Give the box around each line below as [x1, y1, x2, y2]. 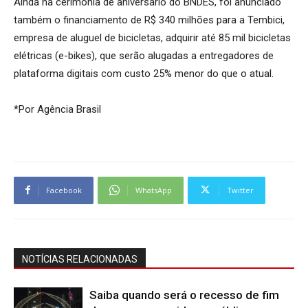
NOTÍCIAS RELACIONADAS [22, 253, 137, 265]
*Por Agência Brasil [14, 102, 101, 115]
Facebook [46, 184, 82, 195]
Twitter [227, 184, 254, 195]
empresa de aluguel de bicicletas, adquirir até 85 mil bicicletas [14, 31, 291, 44]
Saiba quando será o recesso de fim [89, 287, 279, 302]
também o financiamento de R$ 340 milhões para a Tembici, [14, 13, 285, 26]
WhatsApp [135, 184, 172, 195]
